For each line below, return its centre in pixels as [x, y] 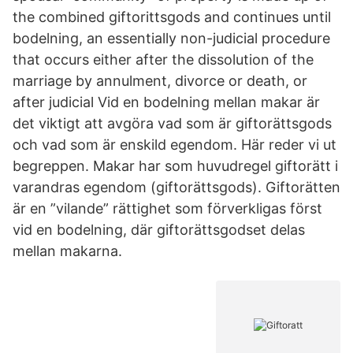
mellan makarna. [67, 251]
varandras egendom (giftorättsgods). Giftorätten [176, 187]
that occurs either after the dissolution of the [163, 59]
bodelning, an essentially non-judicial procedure [171, 38]
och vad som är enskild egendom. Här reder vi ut [175, 145]
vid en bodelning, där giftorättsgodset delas [159, 230]
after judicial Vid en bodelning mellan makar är [166, 102]
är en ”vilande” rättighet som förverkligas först [167, 208]
